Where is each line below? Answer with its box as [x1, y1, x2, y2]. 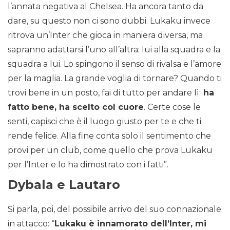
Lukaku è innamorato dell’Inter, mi [54, 219, 206, 229]
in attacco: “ [8, 219, 54, 229]
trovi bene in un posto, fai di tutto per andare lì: [8, 88, 201, 98]
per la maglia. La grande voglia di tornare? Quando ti [8, 73, 222, 84]
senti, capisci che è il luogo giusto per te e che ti [8, 117, 201, 127]
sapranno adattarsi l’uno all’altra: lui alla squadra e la [8, 45, 220, 55]
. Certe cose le [144, 102, 201, 112]
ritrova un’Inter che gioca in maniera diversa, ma [8, 30, 203, 41]
